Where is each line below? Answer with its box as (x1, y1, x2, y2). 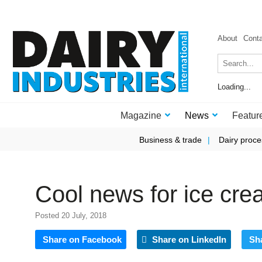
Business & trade (139, 135, 202, 144)
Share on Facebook (43, 235, 122, 244)
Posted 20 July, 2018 (35, 211, 106, 220)
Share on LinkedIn (150, 235, 226, 244)
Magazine (120, 111, 161, 120)
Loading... (218, 82, 251, 91)
